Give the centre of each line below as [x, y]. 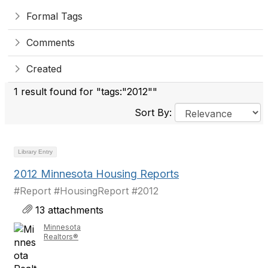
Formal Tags [54, 16]
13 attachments [68, 210]
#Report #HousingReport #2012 [86, 191]
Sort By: [155, 112]
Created [44, 69]
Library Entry [35, 152]
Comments [51, 42]
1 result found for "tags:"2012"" [86, 92]
